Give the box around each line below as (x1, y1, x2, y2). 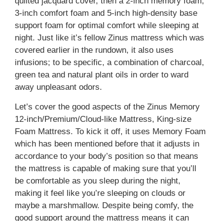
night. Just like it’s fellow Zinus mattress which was (15, 33, 204, 43)
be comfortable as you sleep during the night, (15, 176, 181, 185)
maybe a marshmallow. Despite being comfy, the (15, 200, 193, 210)
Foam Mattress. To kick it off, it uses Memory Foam (15, 126, 206, 136)
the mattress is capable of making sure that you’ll (15, 163, 196, 173)
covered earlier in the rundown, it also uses (15, 45, 174, 55)
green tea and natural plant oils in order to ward (15, 70, 188, 80)
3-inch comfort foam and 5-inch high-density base (15, 8, 197, 18)
